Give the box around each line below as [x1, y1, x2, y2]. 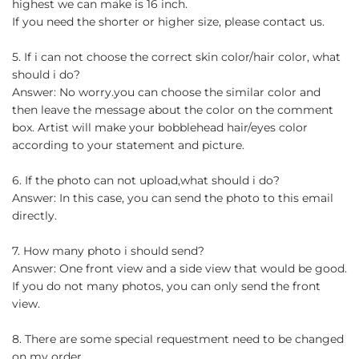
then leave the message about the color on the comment [12, 102, 333, 117]
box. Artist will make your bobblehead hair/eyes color [12, 119, 308, 135]
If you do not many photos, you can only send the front [12, 278, 321, 293]
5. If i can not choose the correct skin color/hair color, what [12, 49, 341, 64]
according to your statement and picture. [12, 137, 244, 152]
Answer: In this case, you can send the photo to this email [12, 190, 333, 205]
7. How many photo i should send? [12, 243, 204, 258]
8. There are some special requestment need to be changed [12, 331, 344, 346]
